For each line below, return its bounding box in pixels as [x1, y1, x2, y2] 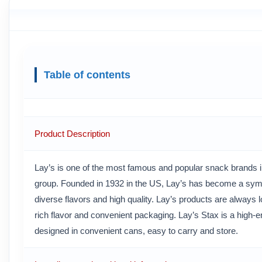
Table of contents [44, 69, 130, 81]
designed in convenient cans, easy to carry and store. [35, 226, 238, 236]
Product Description [35, 129, 110, 139]
